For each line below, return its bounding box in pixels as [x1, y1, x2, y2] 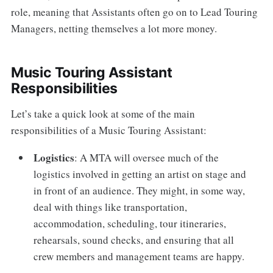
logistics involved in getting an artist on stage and [34, 166, 247, 181]
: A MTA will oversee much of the [74, 150, 219, 165]
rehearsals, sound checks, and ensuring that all [34, 232, 235, 247]
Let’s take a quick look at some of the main [10, 106, 195, 121]
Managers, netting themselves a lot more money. [10, 21, 217, 35]
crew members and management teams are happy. [34, 249, 245, 263]
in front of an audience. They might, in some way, [34, 183, 246, 197]
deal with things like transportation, [34, 199, 188, 214]
